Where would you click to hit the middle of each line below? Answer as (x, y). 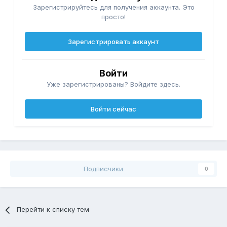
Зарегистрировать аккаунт (113, 42)
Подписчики (103, 169)
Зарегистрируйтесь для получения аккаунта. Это (113, 7)
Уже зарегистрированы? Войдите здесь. (113, 84)
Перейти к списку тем (53, 210)
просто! (113, 17)
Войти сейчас (113, 109)
